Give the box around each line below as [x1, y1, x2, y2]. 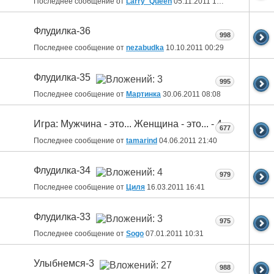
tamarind [126, 136, 157, 145]
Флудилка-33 [34, 212, 91, 223]
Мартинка [126, 90, 161, 98]
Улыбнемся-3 [34, 258, 94, 269]
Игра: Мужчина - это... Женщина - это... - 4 [34, 119, 222, 130]
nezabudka [126, 43, 164, 52]
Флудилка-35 [34, 72, 91, 83]
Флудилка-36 [34, 26, 91, 37]
